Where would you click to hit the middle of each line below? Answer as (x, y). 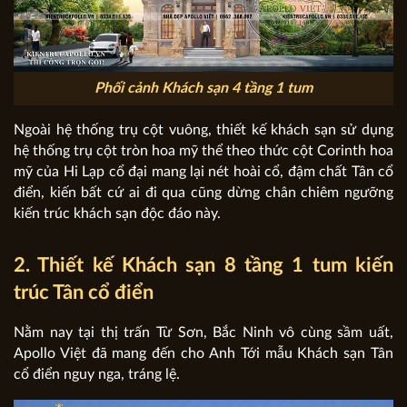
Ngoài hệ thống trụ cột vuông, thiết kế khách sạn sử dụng (203, 129)
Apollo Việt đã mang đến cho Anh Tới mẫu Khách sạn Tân (203, 353)
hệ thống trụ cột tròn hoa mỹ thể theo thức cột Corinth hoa (203, 150)
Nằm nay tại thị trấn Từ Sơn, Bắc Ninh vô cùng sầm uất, (203, 333)
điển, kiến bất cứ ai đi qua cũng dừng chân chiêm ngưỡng (203, 192)
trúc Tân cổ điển (84, 292)
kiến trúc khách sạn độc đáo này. (117, 213)
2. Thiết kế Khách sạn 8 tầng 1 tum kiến (203, 265)
